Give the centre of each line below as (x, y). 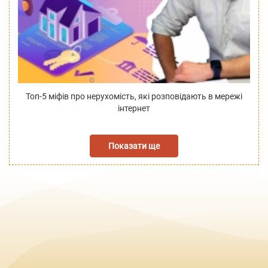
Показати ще (134, 146)
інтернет (134, 108)
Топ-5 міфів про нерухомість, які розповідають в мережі (134, 96)
